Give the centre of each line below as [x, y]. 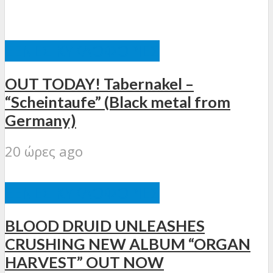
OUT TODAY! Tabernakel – [99, 83]
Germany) [41, 120]
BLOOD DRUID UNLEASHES [105, 226]
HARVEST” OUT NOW [84, 262]
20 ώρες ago [44, 151]
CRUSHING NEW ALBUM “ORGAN [128, 244]
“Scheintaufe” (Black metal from [118, 101]
